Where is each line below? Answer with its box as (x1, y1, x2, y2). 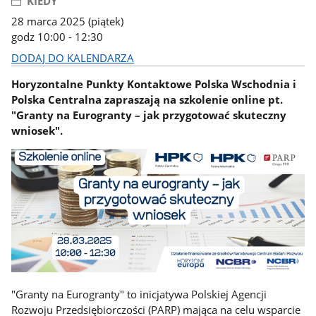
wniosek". (11, 123, 63, 138)
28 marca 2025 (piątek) (11, 14, 124, 29)
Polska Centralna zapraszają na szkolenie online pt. (11, 92, 284, 107)
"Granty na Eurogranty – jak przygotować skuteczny (11, 108, 287, 123)
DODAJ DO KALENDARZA (11, 50, 135, 65)
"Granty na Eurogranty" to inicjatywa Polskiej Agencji (11, 286, 267, 301)
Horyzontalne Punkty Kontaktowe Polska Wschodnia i (11, 77, 297, 92)
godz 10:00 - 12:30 (11, 30, 104, 44)
